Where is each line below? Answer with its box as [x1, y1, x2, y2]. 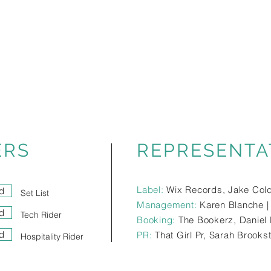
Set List [21, 188, 49, 198]
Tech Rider [21, 209, 62, 220]
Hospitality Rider [21, 231, 83, 242]
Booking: [137, 214, 175, 226]
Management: [137, 199, 197, 211]
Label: [137, 184, 164, 195]
